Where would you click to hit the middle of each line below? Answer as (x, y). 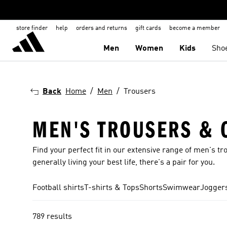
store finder (32, 28)
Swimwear (181, 188)
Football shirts (58, 188)
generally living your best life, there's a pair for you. (124, 163)
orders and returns (102, 28)
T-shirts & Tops (112, 188)
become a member (195, 28)
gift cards (148, 28)
